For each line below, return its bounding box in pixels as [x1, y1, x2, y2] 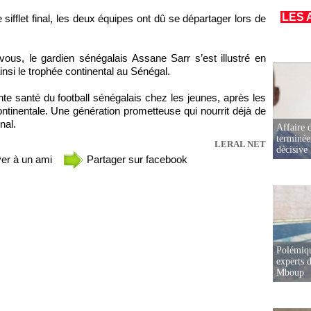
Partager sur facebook [84, 153, 187, 166]
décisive [276, 144, 308, 155]
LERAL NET [215, 139, 266, 150]
